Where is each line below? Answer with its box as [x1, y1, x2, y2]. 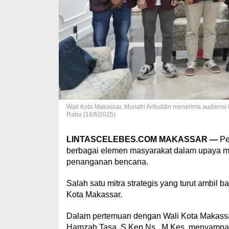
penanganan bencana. [66, 157, 148, 166]
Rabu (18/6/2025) [66, 110, 116, 118]
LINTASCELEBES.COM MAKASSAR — [66, 134, 218, 144]
